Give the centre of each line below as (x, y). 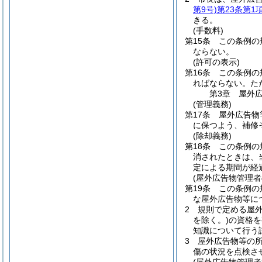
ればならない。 (222, 83)
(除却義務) (212, 136)
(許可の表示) (216, 62)
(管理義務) (212, 104)
